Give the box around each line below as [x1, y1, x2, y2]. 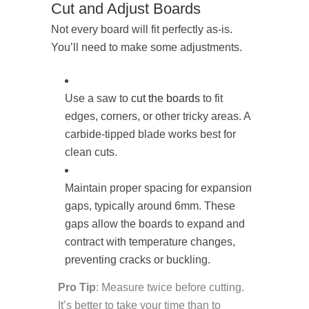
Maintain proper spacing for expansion [65, 182, 252, 195]
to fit [200, 92, 223, 105]
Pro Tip [58, 281, 96, 294]
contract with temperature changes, [65, 236, 235, 248]
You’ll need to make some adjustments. [51, 41, 242, 54]
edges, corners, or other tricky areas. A [65, 110, 250, 123]
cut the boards [131, 92, 200, 105]
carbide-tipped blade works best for [65, 128, 236, 141]
